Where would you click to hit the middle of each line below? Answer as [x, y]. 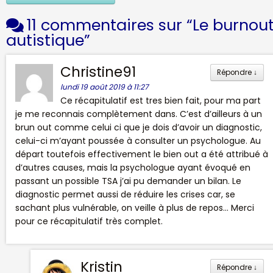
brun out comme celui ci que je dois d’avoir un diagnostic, [139, 127]
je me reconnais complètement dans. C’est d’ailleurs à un [139, 114]
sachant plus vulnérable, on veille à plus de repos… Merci [135, 207]
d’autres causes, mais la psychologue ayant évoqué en [133, 167]
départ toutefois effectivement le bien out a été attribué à [142, 154]
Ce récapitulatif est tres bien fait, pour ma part [160, 100]
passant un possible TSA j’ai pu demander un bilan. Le [128, 181]
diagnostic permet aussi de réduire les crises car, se [125, 194]
